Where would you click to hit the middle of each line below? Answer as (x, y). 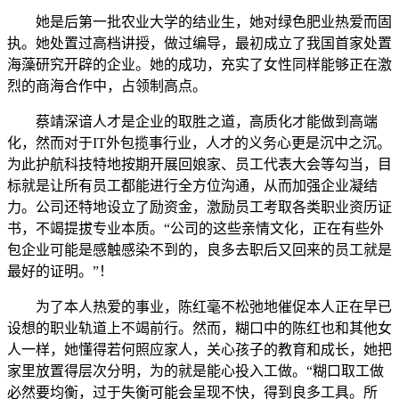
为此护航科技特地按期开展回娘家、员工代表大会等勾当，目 (199, 165)
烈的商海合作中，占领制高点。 (107, 86)
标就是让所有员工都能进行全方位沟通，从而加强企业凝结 (192, 186)
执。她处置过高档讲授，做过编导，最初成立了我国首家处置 (199, 44)
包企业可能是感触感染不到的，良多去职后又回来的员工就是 (199, 250)
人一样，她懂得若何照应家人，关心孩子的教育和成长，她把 (199, 350)
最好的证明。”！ (60, 272)
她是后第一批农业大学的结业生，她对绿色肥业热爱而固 (199, 22)
